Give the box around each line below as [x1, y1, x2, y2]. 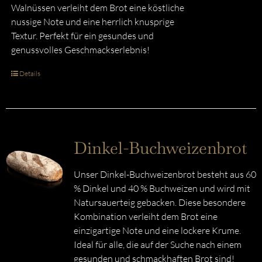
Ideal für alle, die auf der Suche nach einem [73, 239, 242, 250]
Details [19, 69, 40, 78]
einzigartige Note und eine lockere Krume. [73, 225, 241, 236]
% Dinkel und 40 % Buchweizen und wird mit [73, 182, 250, 194]
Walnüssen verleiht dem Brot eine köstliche [11, 2, 184, 13]
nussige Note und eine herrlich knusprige [11, 16, 174, 27]
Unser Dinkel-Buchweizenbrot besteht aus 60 [73, 168, 256, 180]
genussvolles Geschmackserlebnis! [11, 44, 150, 56]
